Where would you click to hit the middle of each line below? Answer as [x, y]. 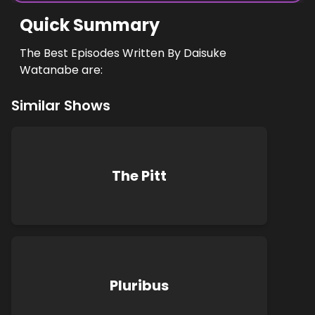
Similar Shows [61, 105]
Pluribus [139, 285]
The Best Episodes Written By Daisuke [123, 53]
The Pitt [139, 176]
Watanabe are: [61, 70]
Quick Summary [90, 25]
